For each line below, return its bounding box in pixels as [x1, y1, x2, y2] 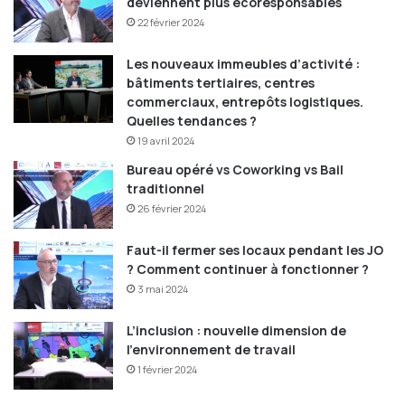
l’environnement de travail [127, 341, 296, 359]
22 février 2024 [137, 15, 204, 30]
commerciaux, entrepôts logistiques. [127, 93, 363, 111]
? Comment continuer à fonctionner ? [127, 260, 369, 278]
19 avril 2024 [137, 134, 194, 148]
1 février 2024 [137, 363, 197, 377]
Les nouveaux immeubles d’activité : [127, 55, 360, 73]
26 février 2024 [137, 202, 206, 216]
